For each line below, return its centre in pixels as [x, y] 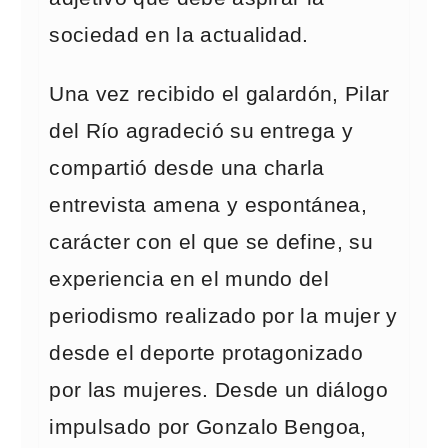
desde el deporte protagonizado [206, 353]
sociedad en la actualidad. [182, 35]
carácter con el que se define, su [211, 242]
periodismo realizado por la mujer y [223, 316]
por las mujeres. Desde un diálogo [219, 390]
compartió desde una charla [187, 168]
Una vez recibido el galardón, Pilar [219, 94]
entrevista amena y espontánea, [208, 205]
